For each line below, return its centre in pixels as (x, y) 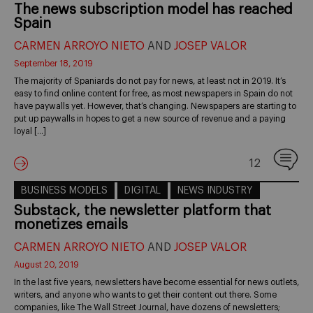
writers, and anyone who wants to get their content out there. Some (145, 294)
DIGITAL (143, 190)
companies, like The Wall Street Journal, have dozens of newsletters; (147, 307)
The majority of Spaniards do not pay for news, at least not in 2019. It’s (150, 81)
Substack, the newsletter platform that (143, 211)
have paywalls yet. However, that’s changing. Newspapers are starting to (155, 106)
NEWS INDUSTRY (215, 190)
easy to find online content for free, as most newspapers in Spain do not (153, 93)
